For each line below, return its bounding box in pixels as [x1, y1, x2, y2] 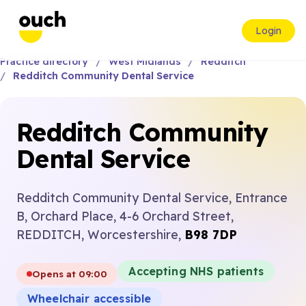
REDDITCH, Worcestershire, [16, 227, 184, 242]
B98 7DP [184, 227, 237, 242]
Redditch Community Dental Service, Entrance [16, 190, 288, 205]
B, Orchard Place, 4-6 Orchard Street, [16, 208, 234, 223]
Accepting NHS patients [128, 264, 264, 278]
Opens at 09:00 [32, 268, 108, 279]
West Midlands [108, 55, 181, 68]
